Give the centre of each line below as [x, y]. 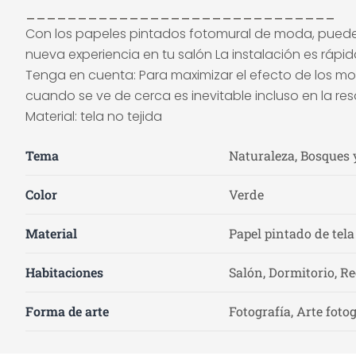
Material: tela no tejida [94, 116]
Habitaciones [64, 272]
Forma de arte [67, 311]
